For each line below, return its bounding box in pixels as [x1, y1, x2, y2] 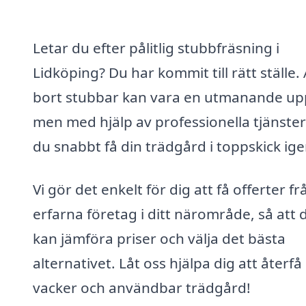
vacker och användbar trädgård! [33, 278, 251, 298]
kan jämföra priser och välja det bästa [33, 229, 286, 249]
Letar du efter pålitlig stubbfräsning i [33, 38, 279, 57]
